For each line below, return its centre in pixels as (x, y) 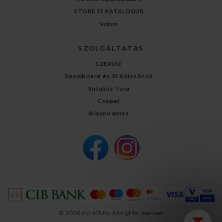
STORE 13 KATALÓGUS (109, 11)
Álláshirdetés (109, 113)
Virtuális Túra (109, 88)
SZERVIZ (109, 64)
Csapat (109, 101)
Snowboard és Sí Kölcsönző (109, 76)
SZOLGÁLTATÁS (111, 48)
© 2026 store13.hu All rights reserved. (111, 213)
